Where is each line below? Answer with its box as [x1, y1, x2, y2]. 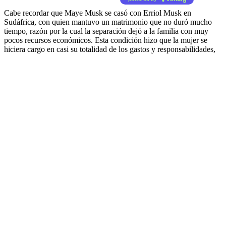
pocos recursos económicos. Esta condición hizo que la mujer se [4, 35, 207, 44]
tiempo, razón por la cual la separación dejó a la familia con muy [4, 26, 208, 35]
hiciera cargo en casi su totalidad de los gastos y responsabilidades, [4, 44, 215, 53]
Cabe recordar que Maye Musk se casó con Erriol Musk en [4, 8, 191, 17]
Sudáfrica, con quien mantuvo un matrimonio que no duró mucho [4, 17, 212, 26]
